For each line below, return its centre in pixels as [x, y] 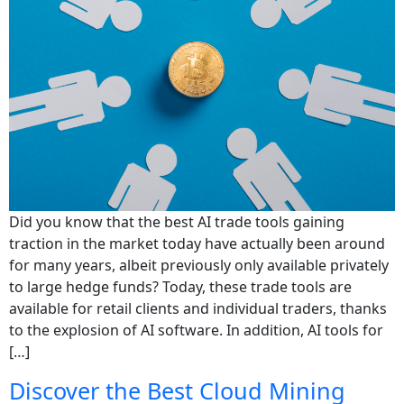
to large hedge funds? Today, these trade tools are [180, 286]
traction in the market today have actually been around [197, 243]
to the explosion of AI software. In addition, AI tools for [196, 330]
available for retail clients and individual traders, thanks [198, 308]
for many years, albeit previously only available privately [199, 265]
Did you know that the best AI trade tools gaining [177, 221]
